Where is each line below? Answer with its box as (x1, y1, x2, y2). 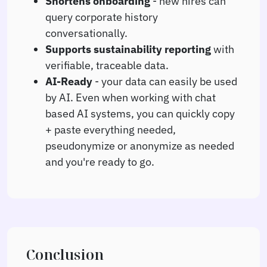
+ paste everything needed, (45, 122, 176, 136)
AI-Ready (45, 73, 92, 88)
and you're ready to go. (45, 154, 154, 169)
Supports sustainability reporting (45, 41, 211, 56)
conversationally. (45, 25, 128, 40)
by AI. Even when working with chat (45, 89, 216, 104)
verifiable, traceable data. (45, 57, 169, 72)
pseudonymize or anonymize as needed (45, 138, 234, 153)
